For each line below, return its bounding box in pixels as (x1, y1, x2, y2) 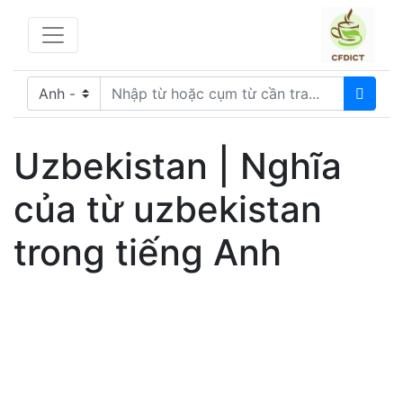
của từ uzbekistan (13, 186, 322, 231)
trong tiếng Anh (13, 229, 282, 274)
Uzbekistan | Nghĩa (13, 143, 342, 188)
